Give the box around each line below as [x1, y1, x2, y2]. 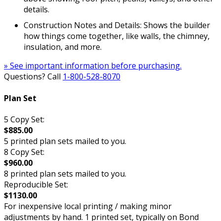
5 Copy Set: [4, 113, 44, 125]
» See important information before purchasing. [4, 60, 182, 72]
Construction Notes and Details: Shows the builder [24, 20, 210, 31]
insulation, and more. [24, 41, 102, 53]
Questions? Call [4, 71, 63, 82]
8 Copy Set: [4, 146, 44, 157]
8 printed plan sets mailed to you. [4, 168, 126, 179]
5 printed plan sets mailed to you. [4, 135, 126, 147]
